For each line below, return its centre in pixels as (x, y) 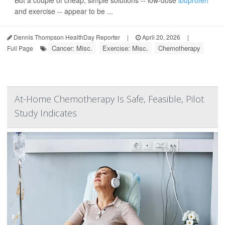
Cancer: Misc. (72, 48)
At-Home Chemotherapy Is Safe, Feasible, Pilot (109, 99)
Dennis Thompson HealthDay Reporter (66, 37)
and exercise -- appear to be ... (64, 11)
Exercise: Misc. (125, 48)
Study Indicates (46, 113)
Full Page (20, 48)
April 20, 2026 (160, 37)
